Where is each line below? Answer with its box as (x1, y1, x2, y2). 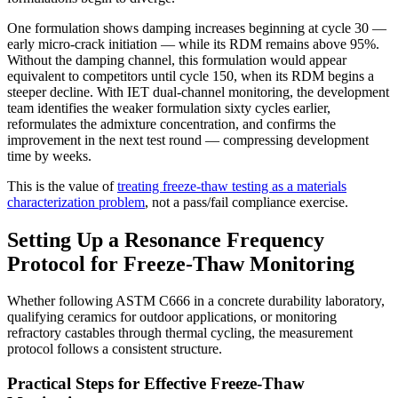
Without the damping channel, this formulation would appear (7, 52, 346, 68)
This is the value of (7, 178, 117, 194)
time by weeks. (7, 147, 92, 163)
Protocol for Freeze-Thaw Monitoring (7, 251, 354, 275)
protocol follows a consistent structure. (7, 341, 222, 357)
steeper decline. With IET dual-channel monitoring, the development (7, 84, 389, 99)
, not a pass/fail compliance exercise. (145, 194, 348, 210)
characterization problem (7, 194, 145, 210)
